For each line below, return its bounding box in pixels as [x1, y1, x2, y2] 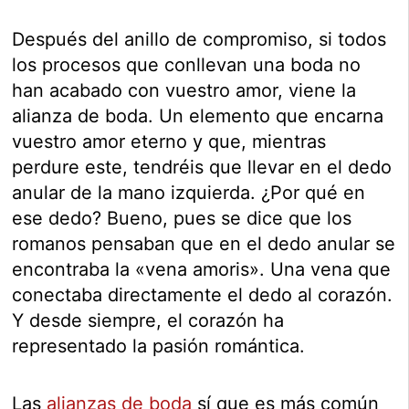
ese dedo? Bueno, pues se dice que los [12, 207, 352, 230]
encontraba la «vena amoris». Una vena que [12, 258, 392, 281]
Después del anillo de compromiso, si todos [12, 28, 387, 51]
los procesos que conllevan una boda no [12, 54, 362, 77]
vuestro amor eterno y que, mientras [12, 131, 327, 153]
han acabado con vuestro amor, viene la [12, 79, 357, 102]
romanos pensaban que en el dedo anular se [12, 233, 396, 256]
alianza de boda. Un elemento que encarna [12, 105, 384, 128]
